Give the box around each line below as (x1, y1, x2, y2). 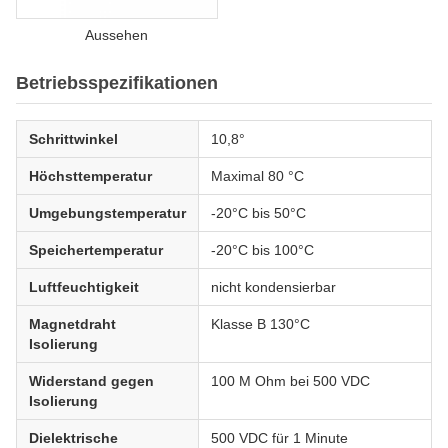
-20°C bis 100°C (211, 242, 314, 258)
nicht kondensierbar (211, 279, 336, 295)
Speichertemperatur (29, 242, 163, 258)
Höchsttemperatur (29, 168, 152, 184)
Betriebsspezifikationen (16, 73, 218, 93)
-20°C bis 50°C (211, 205, 306, 221)
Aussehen (84, 27, 148, 43)
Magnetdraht (29, 316, 116, 332)
